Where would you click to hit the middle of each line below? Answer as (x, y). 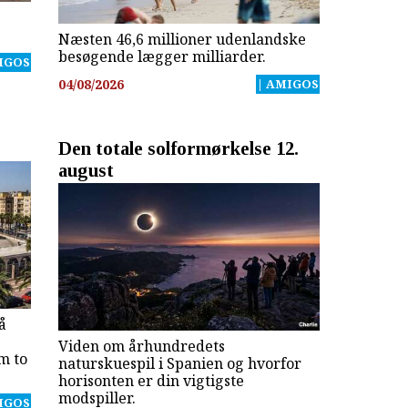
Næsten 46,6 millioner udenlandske (182, 40)
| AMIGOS (287, 83)
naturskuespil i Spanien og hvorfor (179, 363)
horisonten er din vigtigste (151, 380)
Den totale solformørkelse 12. (178, 148)
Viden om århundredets (141, 346)
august (86, 169)
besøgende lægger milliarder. (162, 57)
